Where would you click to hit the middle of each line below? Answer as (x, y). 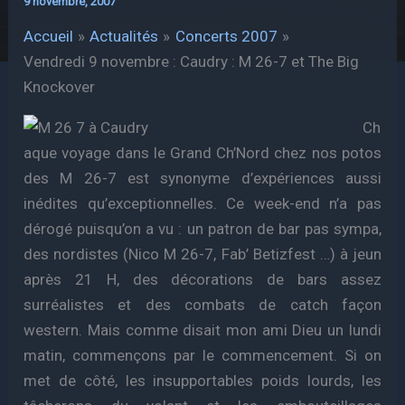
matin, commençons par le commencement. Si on (202, 355)
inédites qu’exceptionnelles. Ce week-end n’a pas (202, 203)
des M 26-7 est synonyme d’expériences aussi (202, 178)
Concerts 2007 (226, 36)
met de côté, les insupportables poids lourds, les (202, 381)
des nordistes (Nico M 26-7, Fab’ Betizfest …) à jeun (202, 254)
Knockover (60, 87)
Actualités (124, 36)
